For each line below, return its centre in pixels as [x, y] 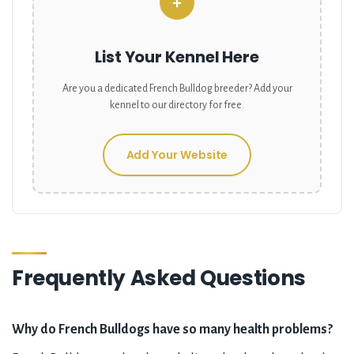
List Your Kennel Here [177, 57]
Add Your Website [177, 155]
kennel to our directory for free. [177, 105]
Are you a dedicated [105, 89]
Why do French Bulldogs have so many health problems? [172, 330]
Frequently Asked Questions [159, 278]
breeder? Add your [252, 89]
